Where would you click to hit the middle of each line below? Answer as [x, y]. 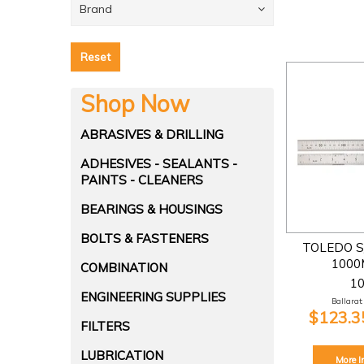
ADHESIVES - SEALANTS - [159, 164]
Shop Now [135, 104]
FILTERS [105, 326]
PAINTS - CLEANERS [142, 180]
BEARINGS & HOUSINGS [152, 209]
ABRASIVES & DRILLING [152, 134]
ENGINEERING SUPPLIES [153, 297]
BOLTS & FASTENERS [145, 238]
